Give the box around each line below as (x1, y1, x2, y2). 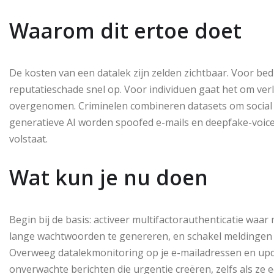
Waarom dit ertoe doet (9, 16, 242, 45)
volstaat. (9, 131, 48, 146)
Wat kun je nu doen (9, 163, 208, 191)
